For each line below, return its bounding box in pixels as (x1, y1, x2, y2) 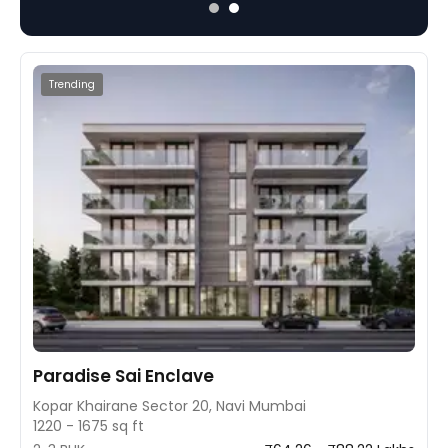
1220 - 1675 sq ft (33, 415, 144, 436)
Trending (49, 77, 95, 92)
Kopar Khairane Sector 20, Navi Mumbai (33, 395, 306, 416)
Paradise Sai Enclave (33, 363, 214, 388)
